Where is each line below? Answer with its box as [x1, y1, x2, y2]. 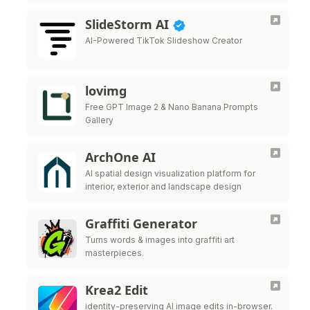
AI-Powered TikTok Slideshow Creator [85, 35, 242, 46]
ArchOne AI [85, 149, 156, 165]
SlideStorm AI [85, 16, 172, 33]
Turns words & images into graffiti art [85, 235, 235, 245]
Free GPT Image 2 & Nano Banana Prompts [85, 102, 258, 112]
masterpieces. [85, 248, 144, 258]
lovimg [85, 82, 127, 99]
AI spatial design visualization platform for [85, 168, 255, 179]
